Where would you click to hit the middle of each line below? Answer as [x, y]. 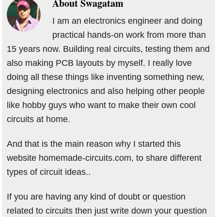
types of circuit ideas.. [49, 172]
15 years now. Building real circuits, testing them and [108, 49]
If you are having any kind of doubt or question [96, 197]
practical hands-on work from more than [129, 35]
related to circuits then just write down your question [107, 211]
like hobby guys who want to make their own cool [101, 105]
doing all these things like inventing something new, [106, 77]
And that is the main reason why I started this [94, 144]
